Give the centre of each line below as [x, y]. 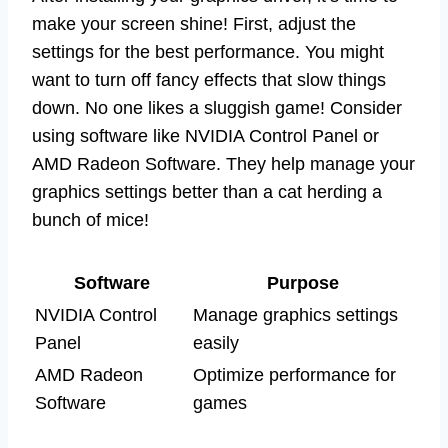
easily [216, 342]
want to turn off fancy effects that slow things [209, 79]
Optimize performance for [294, 374]
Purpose [303, 282]
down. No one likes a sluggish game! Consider [217, 107]
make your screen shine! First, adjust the [194, 23]
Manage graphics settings [295, 314]
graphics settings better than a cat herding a [207, 191]
